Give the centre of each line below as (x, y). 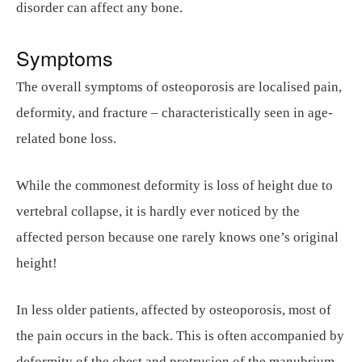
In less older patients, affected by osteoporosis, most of (174, 310)
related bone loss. (66, 139)
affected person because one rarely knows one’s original (177, 237)
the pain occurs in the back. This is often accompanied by (180, 336)
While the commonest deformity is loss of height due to (175, 185)
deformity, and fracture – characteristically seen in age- (175, 113)
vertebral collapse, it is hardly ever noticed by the (158, 211)
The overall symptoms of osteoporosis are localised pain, (179, 87)
